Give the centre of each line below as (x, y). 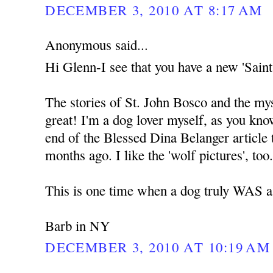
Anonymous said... (97, 44)
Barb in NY (78, 226)
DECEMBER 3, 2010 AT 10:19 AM (158, 247)
